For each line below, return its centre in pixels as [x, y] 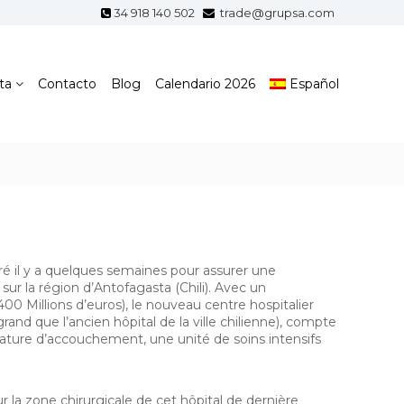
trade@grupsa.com [276, 13]
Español [314, 83]
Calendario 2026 [205, 83]
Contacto [67, 83]
